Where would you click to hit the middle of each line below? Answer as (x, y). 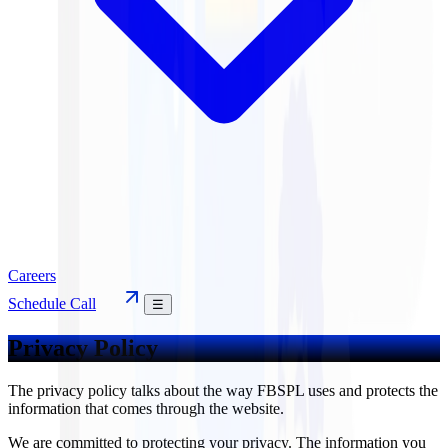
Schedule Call (52, 303)
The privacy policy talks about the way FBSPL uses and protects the (223, 390)
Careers (32, 275)
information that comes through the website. (146, 408)
